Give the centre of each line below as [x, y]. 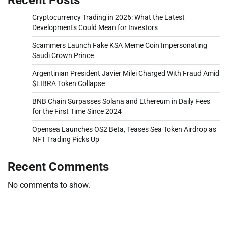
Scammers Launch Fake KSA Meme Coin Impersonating [120, 45]
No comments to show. [49, 185]
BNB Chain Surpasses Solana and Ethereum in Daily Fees [121, 101]
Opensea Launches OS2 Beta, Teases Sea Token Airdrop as [124, 129]
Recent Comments [58, 167]
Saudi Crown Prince [63, 55]
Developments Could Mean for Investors [95, 27]
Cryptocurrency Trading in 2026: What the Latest [108, 17]
